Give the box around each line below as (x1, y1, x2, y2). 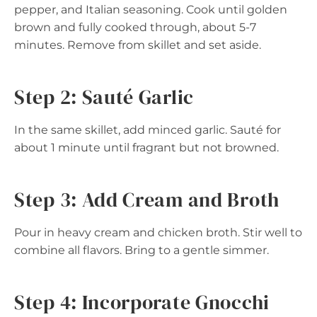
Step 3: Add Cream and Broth (14, 185, 279, 213)
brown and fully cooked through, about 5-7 (14, 20, 256, 34)
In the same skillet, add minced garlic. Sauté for (14, 122, 281, 137)
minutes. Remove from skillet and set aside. (14, 38, 261, 52)
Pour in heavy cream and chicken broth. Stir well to (14, 225, 302, 239)
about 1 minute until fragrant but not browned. (14, 140, 279, 154)
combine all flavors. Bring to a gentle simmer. (14, 243, 269, 257)
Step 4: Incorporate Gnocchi (14, 288, 270, 316)
